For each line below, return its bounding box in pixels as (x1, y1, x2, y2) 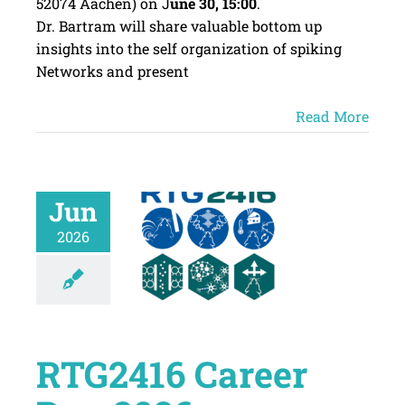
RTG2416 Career (35, 350, 307, 399)
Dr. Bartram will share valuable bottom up (35, 16, 322, 36)
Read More (296, 107, 370, 127)
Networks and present (35, 61, 189, 81)
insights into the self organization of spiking (35, 39, 342, 59)
